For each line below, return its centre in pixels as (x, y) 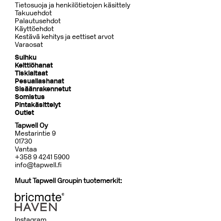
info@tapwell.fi (38, 165)
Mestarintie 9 (35, 133)
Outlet (24, 113)
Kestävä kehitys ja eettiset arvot (64, 37)
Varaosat (29, 45)
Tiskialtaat (31, 73)
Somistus (30, 97)
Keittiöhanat (34, 65)
